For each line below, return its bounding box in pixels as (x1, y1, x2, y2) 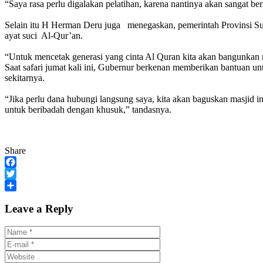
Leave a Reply (5, 202, 73, 215)
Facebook (5, 168, 41, 178)
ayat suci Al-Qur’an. (5, 30, 83, 41)
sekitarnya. (5, 72, 45, 83)
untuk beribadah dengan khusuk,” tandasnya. (5, 104, 171, 114)
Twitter (5, 180, 31, 190)
